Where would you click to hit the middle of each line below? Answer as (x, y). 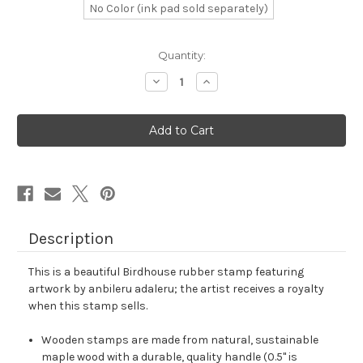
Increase (225, 81)
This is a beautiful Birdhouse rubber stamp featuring (166, 272)
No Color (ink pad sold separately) (179, 9)
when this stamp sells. (88, 306)
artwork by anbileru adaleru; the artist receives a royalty (176, 289)
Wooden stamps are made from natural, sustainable (180, 340)
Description (71, 239)
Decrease (177, 81)
